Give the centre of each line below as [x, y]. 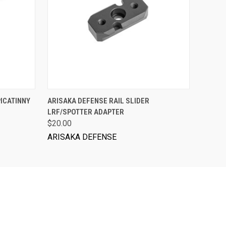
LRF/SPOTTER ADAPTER [86, 112]
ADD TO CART [119, 97]
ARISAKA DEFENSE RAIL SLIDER [98, 101]
